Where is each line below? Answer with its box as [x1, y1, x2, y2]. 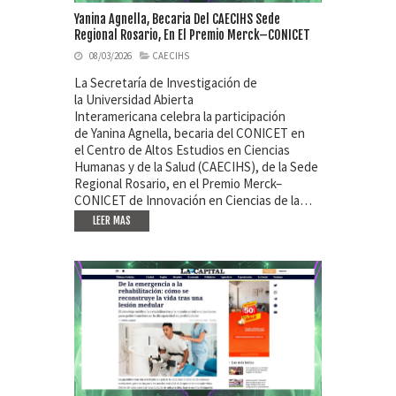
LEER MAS [93, 214, 131, 228]
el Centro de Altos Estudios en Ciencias [74, 141, 290, 159]
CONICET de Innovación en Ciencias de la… [74, 192, 312, 209]
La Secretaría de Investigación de [74, 74, 257, 92]
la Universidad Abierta [74, 91, 194, 109]
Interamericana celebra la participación [74, 108, 286, 126]
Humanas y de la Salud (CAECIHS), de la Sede [74, 158, 318, 176]
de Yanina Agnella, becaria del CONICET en [74, 125, 305, 142]
